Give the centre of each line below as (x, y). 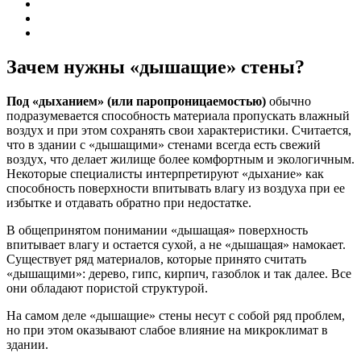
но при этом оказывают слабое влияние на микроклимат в (167, 330)
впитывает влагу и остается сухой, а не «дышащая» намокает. (176, 244)
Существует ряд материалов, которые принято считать (156, 259)
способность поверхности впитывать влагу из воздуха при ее (176, 188)
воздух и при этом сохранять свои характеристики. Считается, (179, 130)
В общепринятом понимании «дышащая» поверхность (157, 230)
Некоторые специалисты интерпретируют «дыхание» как (165, 173)
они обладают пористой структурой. (107, 288)
